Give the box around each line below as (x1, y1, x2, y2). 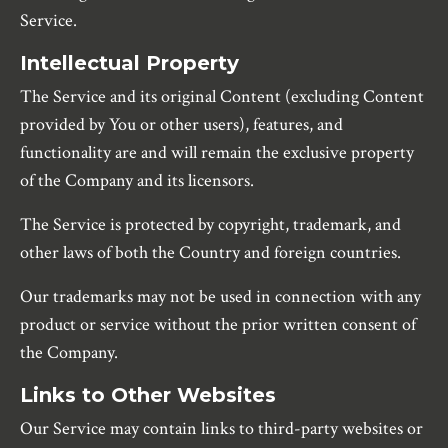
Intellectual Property (20, 51, 239, 76)
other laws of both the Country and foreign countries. (20, 241, 401, 265)
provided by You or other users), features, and (20, 113, 343, 137)
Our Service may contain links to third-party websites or (20, 417, 423, 441)
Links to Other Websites (20, 383, 276, 408)
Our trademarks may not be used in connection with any (20, 285, 421, 309)
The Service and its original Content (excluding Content (20, 85, 424, 109)
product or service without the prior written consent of (20, 313, 416, 337)
